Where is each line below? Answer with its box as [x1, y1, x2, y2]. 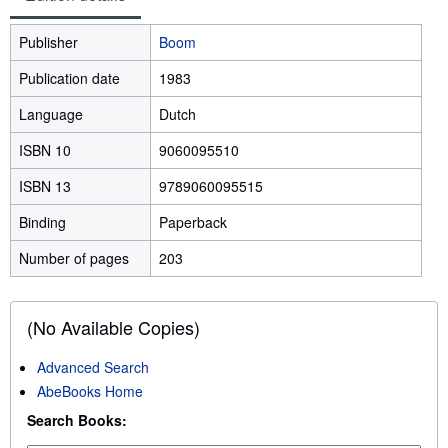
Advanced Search [37, 357, 149, 377]
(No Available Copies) [27, 314, 200, 340]
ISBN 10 [19, 140, 75, 160]
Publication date [19, 68, 120, 88]
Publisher [19, 32, 78, 52]
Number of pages [19, 248, 129, 268]
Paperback [159, 212, 227, 232]
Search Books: [27, 410, 127, 430]
